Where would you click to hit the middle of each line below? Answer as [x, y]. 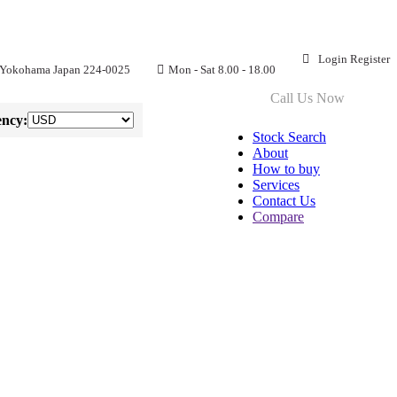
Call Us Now [307, 98]
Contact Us [284, 201]
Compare [278, 217]
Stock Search [289, 137]
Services [276, 185]
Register [370, 59]
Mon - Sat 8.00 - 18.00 [222, 70]
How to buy [286, 169]
